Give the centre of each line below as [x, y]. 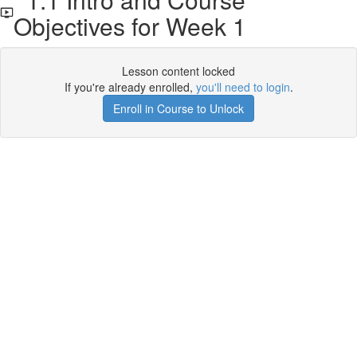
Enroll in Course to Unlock [178, 108]
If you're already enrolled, [130, 87]
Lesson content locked [178, 71]
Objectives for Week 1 [130, 26]
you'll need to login [243, 87]
